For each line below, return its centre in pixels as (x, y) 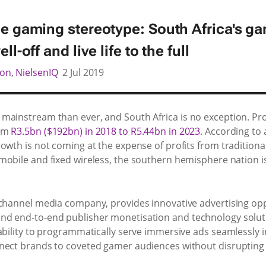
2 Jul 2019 (83, 72)
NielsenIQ (37, 72)
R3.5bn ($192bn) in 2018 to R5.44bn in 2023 (106, 131)
